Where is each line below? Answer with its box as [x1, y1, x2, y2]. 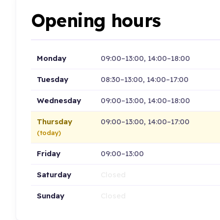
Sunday [36, 191, 64, 200]
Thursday [36, 116, 72, 126]
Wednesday [36, 95, 81, 105]
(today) [36, 128, 61, 137]
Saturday [36, 169, 71, 179]
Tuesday [36, 74, 68, 84]
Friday [36, 148, 60, 158]
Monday [36, 53, 66, 63]
